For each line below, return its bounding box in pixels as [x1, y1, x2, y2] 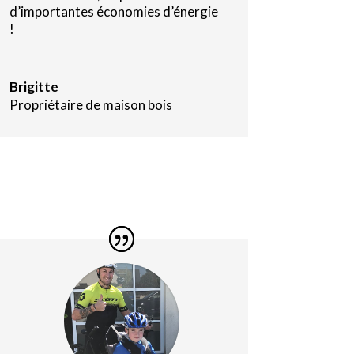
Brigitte [9, 78, 58, 96]
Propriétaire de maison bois [9, 96, 172, 114]
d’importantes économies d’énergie [9, 3, 218, 21]
